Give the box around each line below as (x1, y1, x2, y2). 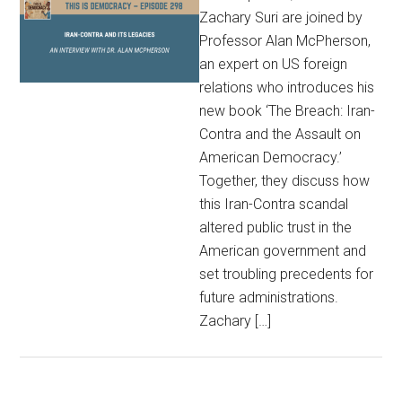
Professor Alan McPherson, (199, 32, 371, 49)
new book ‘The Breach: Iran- (199, 102, 376, 119)
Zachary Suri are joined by (199, 9, 363, 26)
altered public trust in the (199, 219, 353, 236)
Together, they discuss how (199, 172, 371, 189)
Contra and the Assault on (199, 126, 362, 143)
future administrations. (199, 289, 339, 306)
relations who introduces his (199, 79, 375, 96)
